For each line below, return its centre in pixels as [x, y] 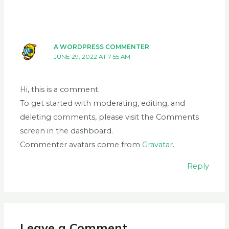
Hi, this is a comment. [60, 90]
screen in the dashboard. [67, 131]
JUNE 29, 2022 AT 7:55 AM [92, 57]
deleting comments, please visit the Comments [110, 117]
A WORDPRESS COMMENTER [102, 47]
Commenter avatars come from [81, 145]
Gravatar [158, 145]
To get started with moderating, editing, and [103, 104]
